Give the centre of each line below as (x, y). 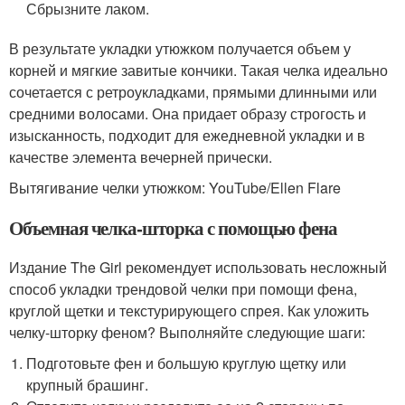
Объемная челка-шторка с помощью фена (174, 228)
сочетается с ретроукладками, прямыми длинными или (193, 92)
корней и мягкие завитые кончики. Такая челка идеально (198, 70)
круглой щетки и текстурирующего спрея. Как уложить (189, 311)
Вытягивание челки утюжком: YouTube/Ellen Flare (175, 188)
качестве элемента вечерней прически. (141, 157)
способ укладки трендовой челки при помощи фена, (183, 289)
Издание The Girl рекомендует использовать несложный (198, 267)
